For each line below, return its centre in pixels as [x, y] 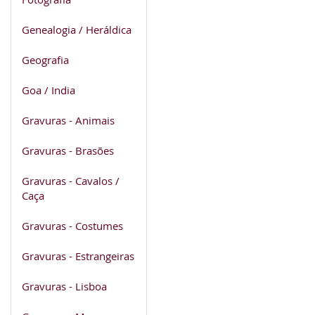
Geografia [45, 59]
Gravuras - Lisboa [64, 286]
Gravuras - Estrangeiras [78, 256]
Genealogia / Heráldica [77, 29]
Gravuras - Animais [68, 120]
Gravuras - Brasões [68, 150]
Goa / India [49, 90]
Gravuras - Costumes [72, 225]
